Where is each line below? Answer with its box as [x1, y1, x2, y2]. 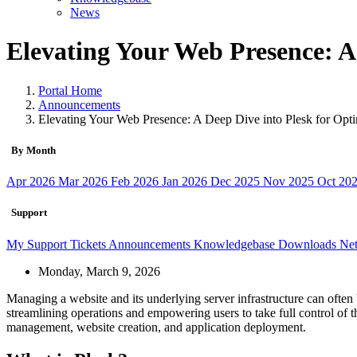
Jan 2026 [162, 175, 210, 189]
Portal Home [38, 83, 102, 97]
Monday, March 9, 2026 [38, 264, 160, 278]
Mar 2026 [58, 175, 111, 189]
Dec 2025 [210, 175, 263, 189]
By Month [6, 144, 56, 157]
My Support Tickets [6, 237, 108, 251]
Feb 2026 [111, 175, 162, 189]
